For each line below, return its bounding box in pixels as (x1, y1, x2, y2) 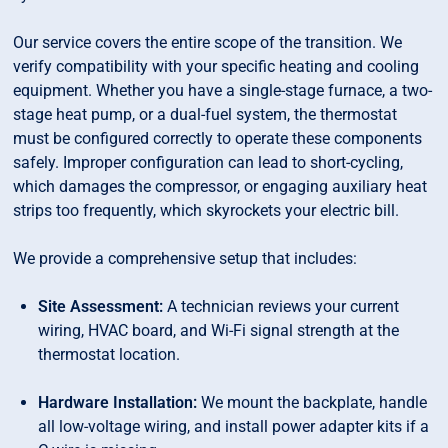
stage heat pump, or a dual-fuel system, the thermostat (13, 105, 398, 125)
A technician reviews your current (163, 297, 400, 317)
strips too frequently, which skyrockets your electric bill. (13, 201, 400, 221)
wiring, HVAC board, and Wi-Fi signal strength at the (38, 321, 400, 341)
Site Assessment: (38, 297, 164, 317)
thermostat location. (38, 345, 181, 365)
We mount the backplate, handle (197, 393, 428, 413)
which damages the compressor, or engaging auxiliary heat (13, 177, 428, 197)
